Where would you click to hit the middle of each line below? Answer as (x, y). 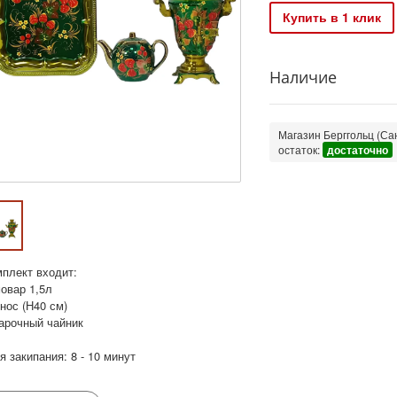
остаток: (300, 149)
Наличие (303, 77)
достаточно (357, 149)
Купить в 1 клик (331, 17)
